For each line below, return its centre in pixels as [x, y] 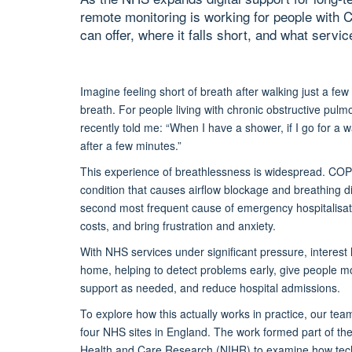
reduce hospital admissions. [271, 287]
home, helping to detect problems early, [180, 269]
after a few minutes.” [131, 145]
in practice [277, 313]
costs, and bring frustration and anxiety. [178, 225]
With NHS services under [144, 251]
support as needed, [130, 287]
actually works [215, 313]
